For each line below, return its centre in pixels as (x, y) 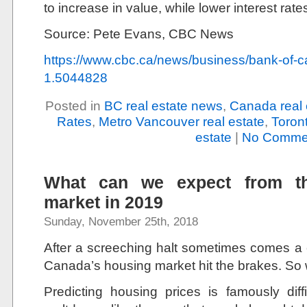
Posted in (74, 106)
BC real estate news (163, 106)
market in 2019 (103, 202)
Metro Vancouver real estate (181, 121)
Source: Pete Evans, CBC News (140, 34)
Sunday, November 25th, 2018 (121, 221)
